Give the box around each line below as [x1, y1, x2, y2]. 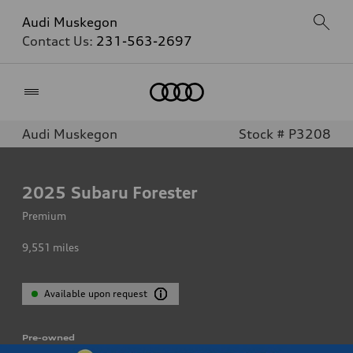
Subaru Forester [71, 182, 198, 203]
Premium [22, 210, 66, 222]
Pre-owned [22, 333, 75, 342]
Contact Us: [22, 33, 96, 49]
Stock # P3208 [239, 126, 331, 142]
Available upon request [44, 288, 148, 299]
